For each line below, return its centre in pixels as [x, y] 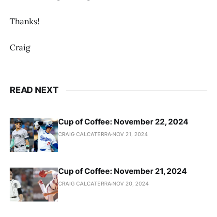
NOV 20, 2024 [131, 184]
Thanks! [25, 22]
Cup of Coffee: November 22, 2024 [123, 122]
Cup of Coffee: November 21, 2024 [123, 171]
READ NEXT [34, 90]
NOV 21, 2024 [130, 134]
